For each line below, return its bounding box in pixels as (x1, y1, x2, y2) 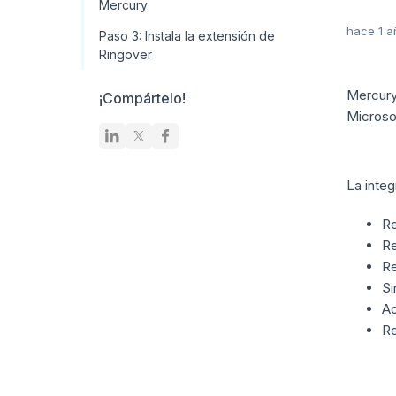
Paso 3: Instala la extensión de (99, 28, 275, 43)
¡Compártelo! (99, 89, 186, 107)
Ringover (99, 47, 152, 62)
